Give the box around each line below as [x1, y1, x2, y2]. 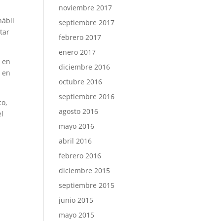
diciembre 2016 [59, 62, 110, 72]
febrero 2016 [59, 151, 102, 160]
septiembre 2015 [59, 181, 115, 190]
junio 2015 [59, 195, 94, 205]
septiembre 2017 [59, 18, 115, 27]
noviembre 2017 [59, 3, 112, 12]
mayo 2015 [59, 210, 95, 220]
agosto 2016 [59, 107, 99, 116]
